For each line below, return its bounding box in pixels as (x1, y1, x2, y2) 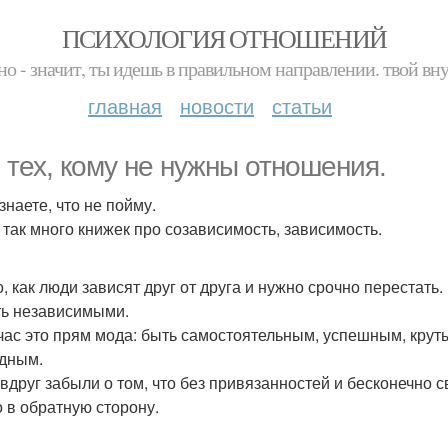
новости (180, 91, 254, 120)
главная (88, 91, 162, 120)
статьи (272, 91, 332, 120)
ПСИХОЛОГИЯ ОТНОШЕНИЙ (61, 21, 387, 55)
